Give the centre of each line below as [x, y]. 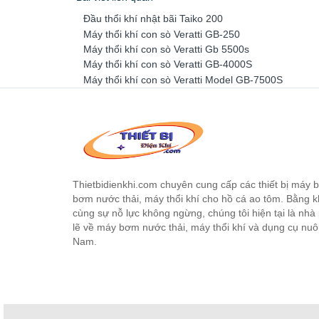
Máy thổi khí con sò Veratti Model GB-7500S [183, 79]
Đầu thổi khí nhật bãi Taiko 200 [153, 19]
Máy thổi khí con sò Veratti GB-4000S [168, 64]
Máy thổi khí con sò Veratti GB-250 [162, 34]
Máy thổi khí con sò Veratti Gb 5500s [166, 49]
